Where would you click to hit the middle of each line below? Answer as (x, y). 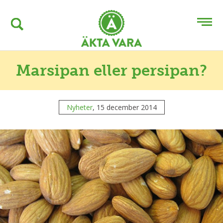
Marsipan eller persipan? (111, 70)
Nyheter (79, 108)
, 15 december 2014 (124, 108)
